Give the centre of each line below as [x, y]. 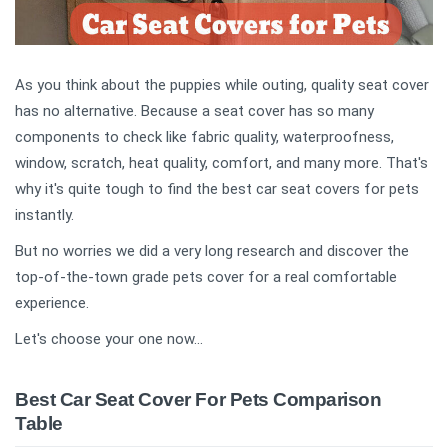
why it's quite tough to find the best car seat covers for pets [217, 189]
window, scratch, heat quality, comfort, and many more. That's [221, 163]
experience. [54, 303]
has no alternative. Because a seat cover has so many [194, 111]
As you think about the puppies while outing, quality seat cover [222, 85]
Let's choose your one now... [109, 339]
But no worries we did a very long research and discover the [212, 251]
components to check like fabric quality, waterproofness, [204, 137]
